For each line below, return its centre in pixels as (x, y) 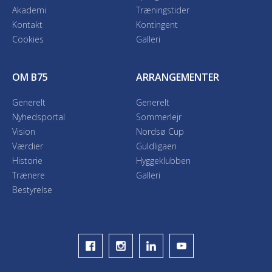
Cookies (28, 39)
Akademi (29, 10)
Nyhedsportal (39, 117)
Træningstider (163, 10)
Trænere (29, 175)
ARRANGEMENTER (178, 77)
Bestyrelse (32, 190)
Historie (27, 161)
